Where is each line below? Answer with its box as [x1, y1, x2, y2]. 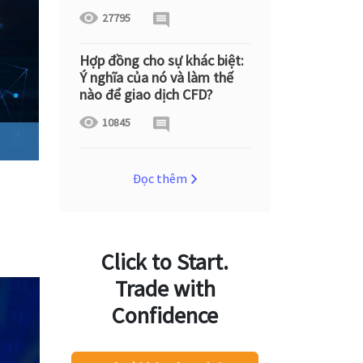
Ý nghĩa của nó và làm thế [79, 68, 233, 87]
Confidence [112, 301, 218, 330]
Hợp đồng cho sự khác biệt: [79, 51, 244, 70]
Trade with [114, 274, 216, 303]
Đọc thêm [133, 170, 187, 186]
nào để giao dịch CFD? [79, 85, 212, 104]
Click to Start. [101, 247, 228, 276]
